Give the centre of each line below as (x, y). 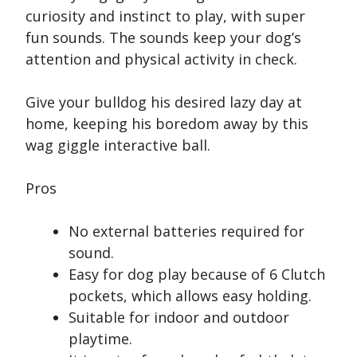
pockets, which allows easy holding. (190, 296)
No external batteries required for (186, 231)
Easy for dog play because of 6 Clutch (197, 275)
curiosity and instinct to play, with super (165, 16)
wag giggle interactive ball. (118, 145)
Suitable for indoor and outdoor (179, 318)
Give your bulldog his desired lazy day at (164, 102)
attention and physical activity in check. (161, 59)
